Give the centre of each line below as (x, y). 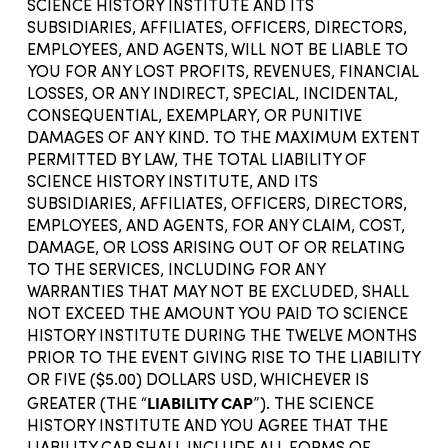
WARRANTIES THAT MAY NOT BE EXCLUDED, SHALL (218, 292)
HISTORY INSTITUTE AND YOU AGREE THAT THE (207, 426)
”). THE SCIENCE (313, 404)
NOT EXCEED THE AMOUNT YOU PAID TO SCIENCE (217, 314)
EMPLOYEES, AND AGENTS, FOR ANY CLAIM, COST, (216, 226)
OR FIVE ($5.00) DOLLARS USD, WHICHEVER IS (198, 380)
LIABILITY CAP (200, 402)
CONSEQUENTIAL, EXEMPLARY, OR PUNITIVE (194, 116)
